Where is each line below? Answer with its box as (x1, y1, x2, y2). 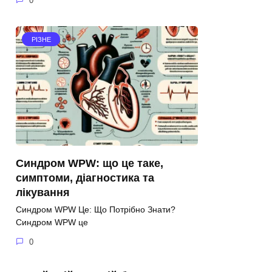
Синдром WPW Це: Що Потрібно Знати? (16, 205, 175, 215)
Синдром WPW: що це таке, (16, 157, 163, 169)
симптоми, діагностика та (16, 171, 154, 184)
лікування (16, 186, 70, 199)
